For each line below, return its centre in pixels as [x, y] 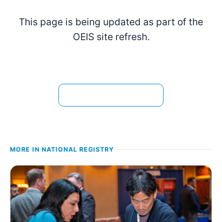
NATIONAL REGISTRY [78, 149]
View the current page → [111, 95]
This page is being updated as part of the [111, 22]
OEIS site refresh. [111, 37]
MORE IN [26, 149]
